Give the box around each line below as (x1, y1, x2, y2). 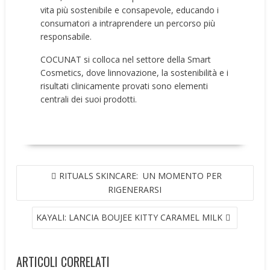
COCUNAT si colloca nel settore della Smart (40, 54, 212, 66)
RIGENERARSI (108, 183, 162, 195)
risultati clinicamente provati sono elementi (40, 80, 209, 92)
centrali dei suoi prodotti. (40, 93, 137, 105)
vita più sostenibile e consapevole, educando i (40, 4, 219, 16)
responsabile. (40, 31, 92, 43)
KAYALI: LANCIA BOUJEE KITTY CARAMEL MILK (36, 211, 223, 223)
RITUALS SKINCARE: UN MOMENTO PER (58, 169, 222, 181)
